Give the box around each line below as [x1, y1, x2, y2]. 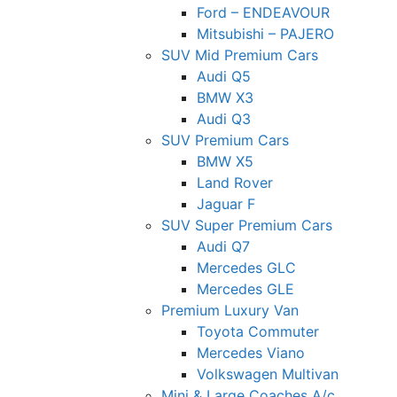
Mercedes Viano [197, 343, 305, 362]
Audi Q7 [197, 237, 250, 255]
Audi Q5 [197, 66, 251, 85]
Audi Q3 [197, 109, 251, 128]
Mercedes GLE [197, 279, 294, 298]
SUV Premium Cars [161, 130, 289, 149]
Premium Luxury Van [161, 300, 299, 319]
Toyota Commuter [197, 322, 319, 340]
